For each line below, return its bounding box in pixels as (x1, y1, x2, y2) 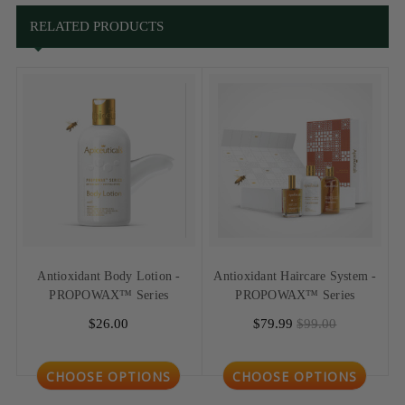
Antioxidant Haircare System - (213, 269, 377, 284)
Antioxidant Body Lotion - (37, 269, 181, 284)
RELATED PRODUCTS (29, 19, 164, 34)
